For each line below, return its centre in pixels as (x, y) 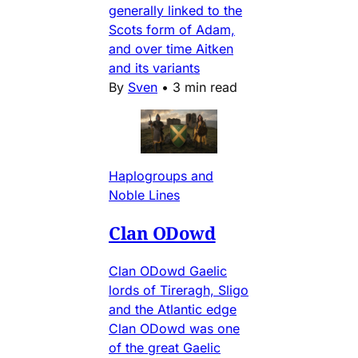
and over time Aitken (171, 49)
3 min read (205, 88)
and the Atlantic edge (173, 309)
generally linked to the (175, 11)
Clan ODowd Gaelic (168, 270)
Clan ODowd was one (174, 328)
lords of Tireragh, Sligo (179, 290)
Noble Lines (144, 195)
